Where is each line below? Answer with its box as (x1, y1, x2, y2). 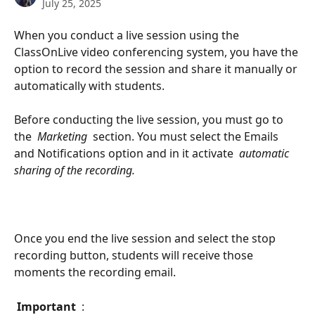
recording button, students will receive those (14, 247, 256, 264)
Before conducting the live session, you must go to (14, 112, 286, 128)
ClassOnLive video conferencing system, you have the (14, 44, 301, 60)
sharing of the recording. (14, 162, 138, 179)
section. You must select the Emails (90, 129, 281, 145)
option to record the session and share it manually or (14, 61, 300, 77)
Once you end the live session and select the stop (14, 231, 278, 247)
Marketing (34, 129, 90, 145)
